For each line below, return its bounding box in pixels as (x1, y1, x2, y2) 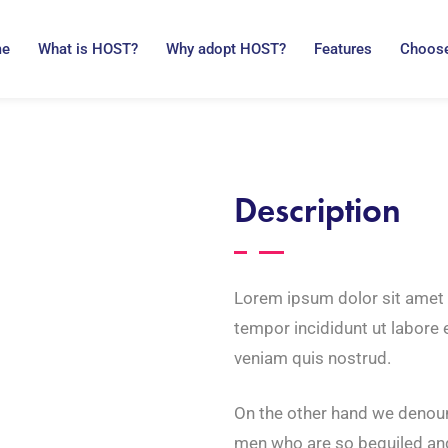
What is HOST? (38, 39, 139, 58)
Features (314, 39, 373, 58)
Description (234, 188, 401, 234)
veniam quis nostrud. (234, 348, 391, 369)
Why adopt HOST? (166, 39, 287, 58)
